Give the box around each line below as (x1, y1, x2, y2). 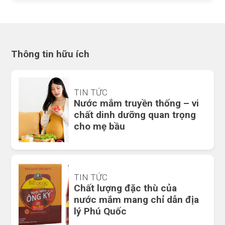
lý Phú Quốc (74, 205, 127, 217)
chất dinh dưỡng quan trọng (74, 108, 196, 121)
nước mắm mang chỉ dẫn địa (74, 193, 199, 205)
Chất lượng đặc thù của (74, 182, 177, 194)
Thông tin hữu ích (11, 48, 90, 60)
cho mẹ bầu (74, 120, 126, 132)
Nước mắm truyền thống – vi (74, 97, 199, 109)
